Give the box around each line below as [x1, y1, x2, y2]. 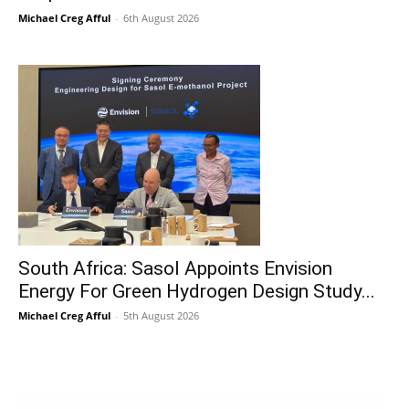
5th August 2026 [123, 308, 199, 322]
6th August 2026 [123, 10, 199, 25]
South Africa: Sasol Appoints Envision [18, 257, 332, 279]
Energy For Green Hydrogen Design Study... [18, 279, 375, 302]
